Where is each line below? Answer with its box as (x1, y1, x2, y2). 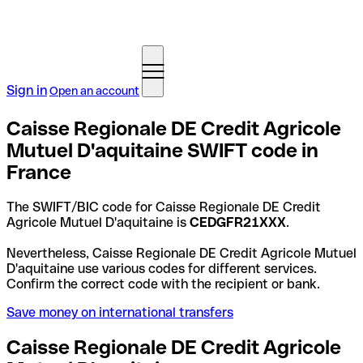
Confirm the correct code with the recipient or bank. (6, 275, 320, 292)
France (6, 160, 71, 183)
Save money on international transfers (6, 304, 233, 320)
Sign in (6, 83, 47, 98)
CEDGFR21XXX (190, 214, 286, 230)
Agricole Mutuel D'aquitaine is (6, 214, 190, 230)
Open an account (49, 84, 139, 97)
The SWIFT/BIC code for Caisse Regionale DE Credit (6, 199, 321, 215)
